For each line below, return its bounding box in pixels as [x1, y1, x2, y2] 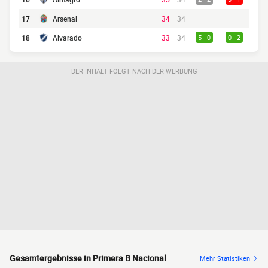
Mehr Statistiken [200, 254, 250, 263]
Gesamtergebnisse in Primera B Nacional [10, 252, 166, 264]
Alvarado [53, 33, 82, 42]
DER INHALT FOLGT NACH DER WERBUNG [71, 66, 197, 75]
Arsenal [53, 14, 77, 23]
